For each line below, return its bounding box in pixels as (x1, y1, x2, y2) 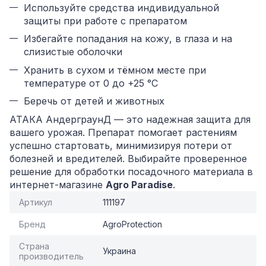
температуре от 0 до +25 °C (24, 77, 158, 89)
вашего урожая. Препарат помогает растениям (9, 126, 237, 138)
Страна (19, 240, 49, 251)
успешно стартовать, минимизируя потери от (9, 139, 232, 151)
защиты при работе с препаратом (24, 15, 187, 27)
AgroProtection (103, 218, 162, 229)
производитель (19, 251, 84, 261)
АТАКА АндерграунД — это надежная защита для (9, 113, 251, 125)
